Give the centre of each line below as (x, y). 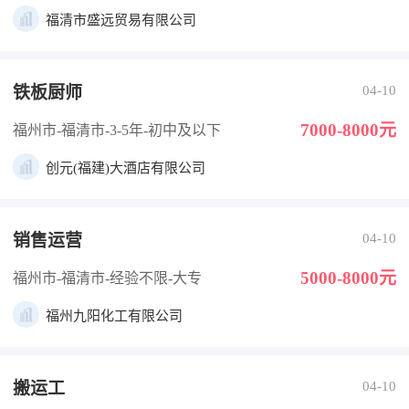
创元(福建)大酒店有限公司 (126, 168)
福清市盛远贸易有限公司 (121, 20)
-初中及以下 (182, 130)
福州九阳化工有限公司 (114, 316)
